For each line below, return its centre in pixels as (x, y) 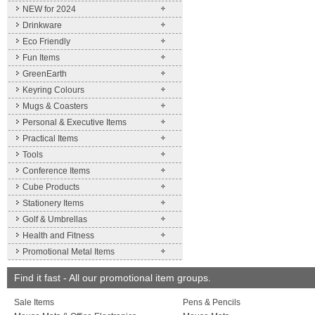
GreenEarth (45, 74)
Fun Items (41, 58)
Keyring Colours (53, 90)
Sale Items (34, 302)
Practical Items (50, 139)
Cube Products (51, 187)
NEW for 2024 (49, 9)
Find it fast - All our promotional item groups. (112, 278)
